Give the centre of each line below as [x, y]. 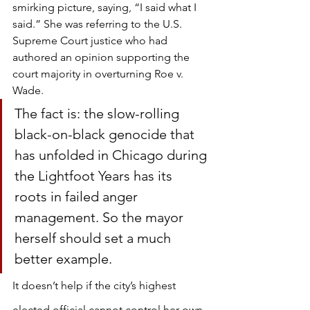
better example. [63, 259]
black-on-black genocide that [106, 134]
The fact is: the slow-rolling [99, 113]
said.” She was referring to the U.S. [99, 24]
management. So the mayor [101, 217]
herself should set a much [94, 238]
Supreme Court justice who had [91, 40]
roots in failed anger [78, 197]
